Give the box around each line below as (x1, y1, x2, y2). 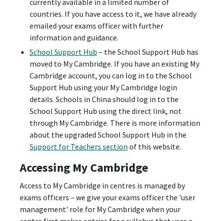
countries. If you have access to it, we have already (29, 8, 196, 19)
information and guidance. (29, 32, 118, 42)
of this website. (127, 141, 181, 151)
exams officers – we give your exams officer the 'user (20, 192, 195, 203)
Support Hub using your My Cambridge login (29, 82, 177, 92)
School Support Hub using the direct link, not (29, 106, 182, 116)
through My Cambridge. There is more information (29, 117, 200, 128)
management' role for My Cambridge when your (20, 204, 181, 215)
